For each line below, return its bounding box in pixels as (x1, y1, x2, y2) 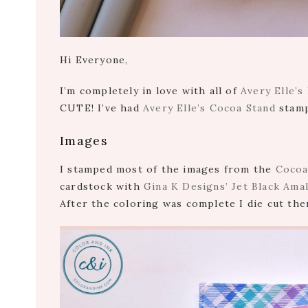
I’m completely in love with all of (60, 85, 241, 98)
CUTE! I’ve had (60, 102, 143, 115)
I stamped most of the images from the (60, 163, 276, 176)
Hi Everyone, (60, 54, 129, 67)
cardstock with (60, 180, 144, 193)
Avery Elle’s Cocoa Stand (143, 102, 276, 115)
